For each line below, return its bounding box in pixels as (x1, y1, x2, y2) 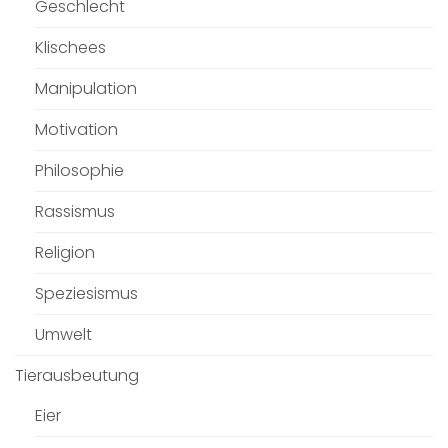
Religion (35, 240, 95, 264)
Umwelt (35, 322, 92, 346)
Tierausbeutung (15, 363, 139, 387)
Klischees (35, 35, 106, 59)
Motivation (35, 117, 118, 141)
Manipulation (35, 76, 137, 100)
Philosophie (35, 158, 124, 182)
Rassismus (35, 199, 115, 223)
